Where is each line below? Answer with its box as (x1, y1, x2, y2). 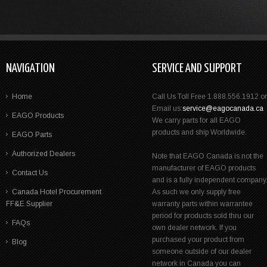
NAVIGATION (6, 63, 55, 74)
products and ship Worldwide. (152, 128, 247, 136)
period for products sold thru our (152, 212, 254, 220)
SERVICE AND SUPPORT (152, 63, 242, 74)
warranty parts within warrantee (152, 200, 253, 208)
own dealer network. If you (152, 223, 237, 232)
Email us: (152, 104, 182, 113)
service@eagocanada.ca (182, 104, 263, 113)
